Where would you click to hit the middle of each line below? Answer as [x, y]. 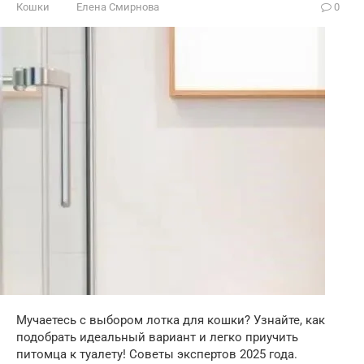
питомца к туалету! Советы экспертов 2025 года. [157, 354]
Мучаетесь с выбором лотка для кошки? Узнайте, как [171, 320]
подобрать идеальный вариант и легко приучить [157, 337]
